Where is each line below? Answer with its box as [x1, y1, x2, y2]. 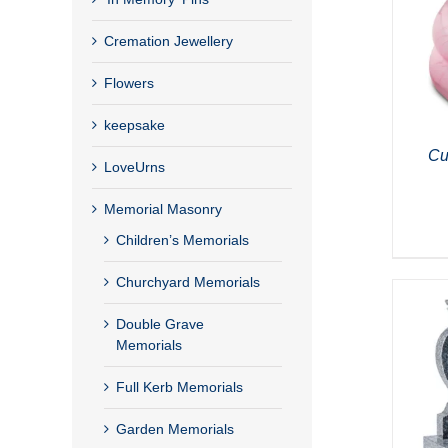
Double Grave [116, 315, 204, 332]
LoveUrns [104, 158, 165, 175]
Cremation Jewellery [104, 32, 233, 49]
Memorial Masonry [104, 200, 222, 217]
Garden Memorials [116, 420, 234, 437]
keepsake [104, 116, 165, 133]
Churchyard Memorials [116, 273, 260, 290]
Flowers [104, 74, 154, 91]
